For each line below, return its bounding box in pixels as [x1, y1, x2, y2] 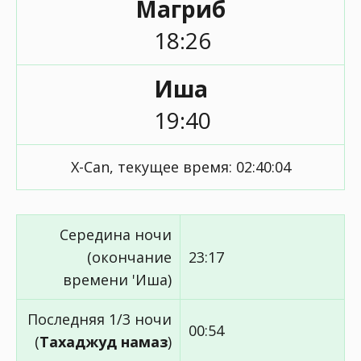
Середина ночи [60, 225, 172, 244]
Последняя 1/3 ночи [27, 309, 172, 329]
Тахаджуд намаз [39, 332, 168, 351]
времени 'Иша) [63, 270, 172, 289]
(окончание [87, 247, 172, 267]
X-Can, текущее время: [70, 157, 236, 176]
